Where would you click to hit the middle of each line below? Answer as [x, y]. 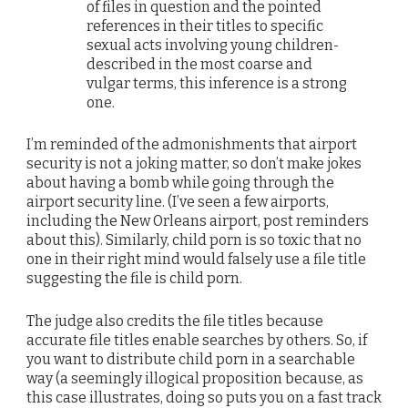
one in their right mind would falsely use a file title [196, 260]
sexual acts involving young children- [213, 46]
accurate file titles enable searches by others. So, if [197, 340]
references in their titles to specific [205, 26]
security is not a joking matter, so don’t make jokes [194, 164]
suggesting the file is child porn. [134, 279]
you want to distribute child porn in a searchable [191, 359]
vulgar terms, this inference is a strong [217, 84]
